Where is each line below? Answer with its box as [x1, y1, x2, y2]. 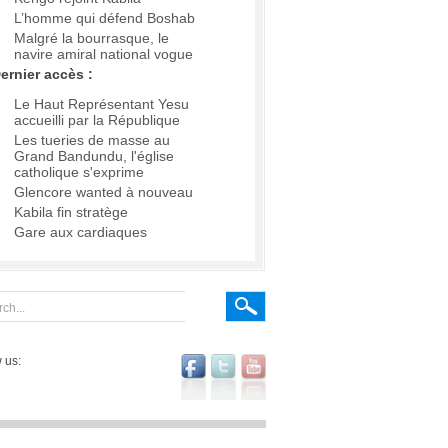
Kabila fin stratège [14, 204, 128, 221]
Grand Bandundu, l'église [14, 148, 174, 165]
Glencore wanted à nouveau [14, 184, 193, 201]
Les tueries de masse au [14, 132, 170, 149]
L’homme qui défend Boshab [14, 10, 195, 27]
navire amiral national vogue [14, 46, 193, 63]
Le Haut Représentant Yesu [14, 96, 189, 113]
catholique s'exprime [14, 164, 144, 181]
